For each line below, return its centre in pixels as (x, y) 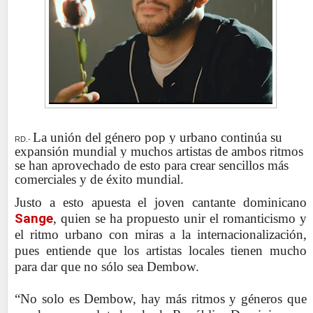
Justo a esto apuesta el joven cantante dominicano (161, 202)
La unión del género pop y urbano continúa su (158, 137)
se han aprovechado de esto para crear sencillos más (152, 165)
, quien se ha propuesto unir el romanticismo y (180, 218)
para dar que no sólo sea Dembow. (107, 266)
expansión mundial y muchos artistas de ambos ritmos (159, 151)
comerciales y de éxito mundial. (99, 179)
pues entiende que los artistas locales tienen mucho (161, 250)
